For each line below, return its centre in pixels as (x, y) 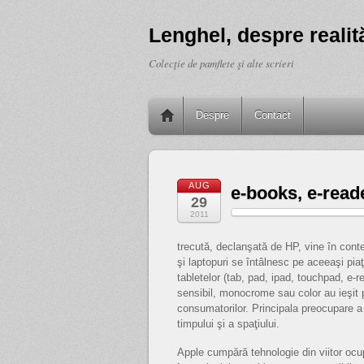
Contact (273, 115)
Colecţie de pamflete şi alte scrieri (221, 63)
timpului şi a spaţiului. (228, 324)
